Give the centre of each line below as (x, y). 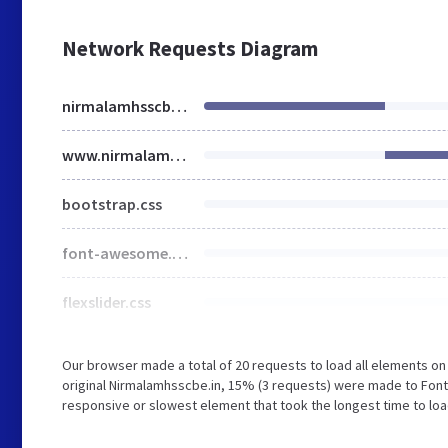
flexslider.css (106, 302)
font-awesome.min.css (180, 253)
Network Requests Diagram (190, 48)
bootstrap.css (112, 204)
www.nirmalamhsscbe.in (178, 155)
